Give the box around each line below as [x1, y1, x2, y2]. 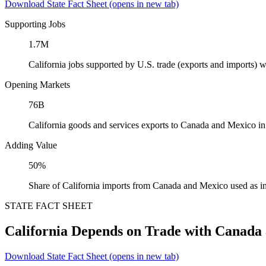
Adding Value [5, 140, 57, 150]
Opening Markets [5, 79, 70, 90]
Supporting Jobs [5, 18, 65, 29]
